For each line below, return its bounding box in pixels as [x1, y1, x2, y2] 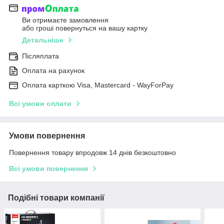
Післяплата [22, 51, 59, 60]
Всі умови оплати [9, 99, 71, 107]
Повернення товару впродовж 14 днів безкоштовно [9, 148, 176, 156]
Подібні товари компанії [8, 193, 104, 202]
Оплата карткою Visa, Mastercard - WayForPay [22, 80, 173, 89]
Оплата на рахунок [22, 66, 84, 74]
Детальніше [22, 35, 63, 44]
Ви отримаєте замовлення [22, 15, 108, 24]
